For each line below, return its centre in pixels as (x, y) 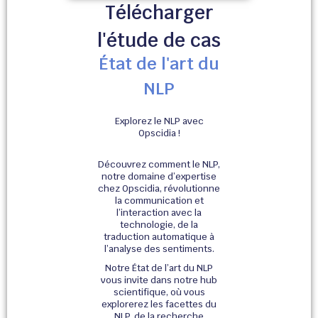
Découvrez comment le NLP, (159, 165)
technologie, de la (159, 225)
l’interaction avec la (159, 213)
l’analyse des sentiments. (159, 249)
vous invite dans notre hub (159, 280)
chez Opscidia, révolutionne (159, 189)
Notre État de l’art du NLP (159, 268)
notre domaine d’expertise (159, 177)
